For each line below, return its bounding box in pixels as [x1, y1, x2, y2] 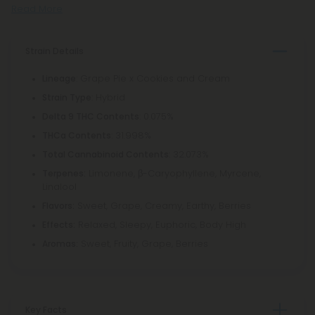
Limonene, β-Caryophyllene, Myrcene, [86, 167, 261, 180]
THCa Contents [42, 129, 111, 141]
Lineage [42, 72, 76, 84]
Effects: [42, 219, 75, 231]
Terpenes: [42, 167, 86, 179]
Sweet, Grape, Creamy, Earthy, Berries [75, 199, 251, 212]
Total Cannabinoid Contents [42, 148, 169, 160]
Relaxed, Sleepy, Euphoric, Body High [75, 218, 246, 231]
